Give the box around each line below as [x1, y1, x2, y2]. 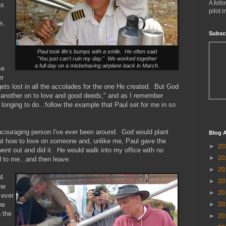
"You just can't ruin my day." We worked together [37, 55, 157, 62]
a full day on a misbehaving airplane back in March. [34, 63, 159, 69]
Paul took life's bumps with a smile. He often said [37, 48, 157, 55]
